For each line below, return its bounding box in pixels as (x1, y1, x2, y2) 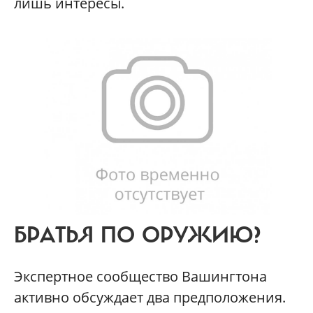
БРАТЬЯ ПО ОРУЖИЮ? (14, 221, 261, 249)
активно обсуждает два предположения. (14, 287, 286, 307)
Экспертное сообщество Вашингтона (14, 266, 267, 286)
